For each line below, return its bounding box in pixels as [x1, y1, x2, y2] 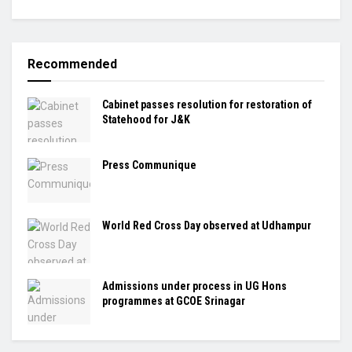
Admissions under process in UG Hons [102, 280, 287, 293]
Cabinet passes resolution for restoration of [102, 97, 312, 111]
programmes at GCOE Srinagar [102, 295, 245, 308]
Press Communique [102, 159, 196, 172]
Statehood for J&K [102, 112, 190, 126]
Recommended [27, 56, 117, 71]
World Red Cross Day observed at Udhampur [102, 219, 311, 233]
